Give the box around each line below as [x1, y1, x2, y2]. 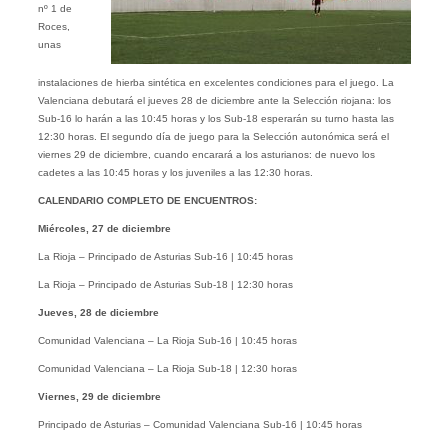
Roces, [37, 21, 70, 33]
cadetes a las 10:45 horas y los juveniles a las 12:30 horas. [37, 167, 313, 179]
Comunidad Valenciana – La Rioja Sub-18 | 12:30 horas [37, 363, 297, 375]
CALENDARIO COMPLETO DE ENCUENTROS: [37, 195, 257, 207]
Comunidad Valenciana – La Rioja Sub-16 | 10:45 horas [37, 335, 297, 347]
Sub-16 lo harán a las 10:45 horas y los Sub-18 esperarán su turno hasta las [37, 113, 394, 125]
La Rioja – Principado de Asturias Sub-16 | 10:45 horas [37, 251, 293, 263]
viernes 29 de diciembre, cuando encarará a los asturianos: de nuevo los [37, 149, 375, 161]
